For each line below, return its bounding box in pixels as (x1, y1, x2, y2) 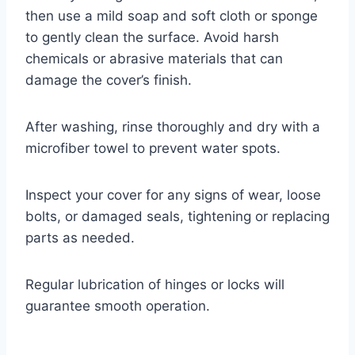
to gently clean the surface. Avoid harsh (25, 29, 279, 45)
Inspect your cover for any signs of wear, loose (25, 186, 321, 203)
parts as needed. (25, 229, 135, 246)
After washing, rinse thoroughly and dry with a (25, 118, 320, 135)
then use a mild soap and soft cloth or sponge (25, 7, 318, 24)
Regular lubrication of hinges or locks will (25, 276, 284, 292)
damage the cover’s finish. (25, 71, 192, 88)
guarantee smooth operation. (25, 297, 210, 314)
